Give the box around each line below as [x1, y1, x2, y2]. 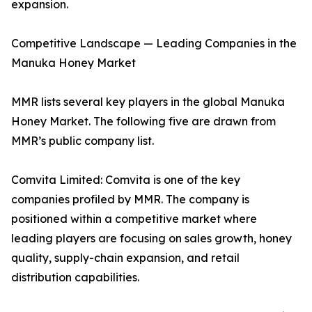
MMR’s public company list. [11, 134, 154, 148]
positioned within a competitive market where [11, 212, 257, 226]
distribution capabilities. [11, 270, 139, 285]
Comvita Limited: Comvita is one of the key [11, 173, 240, 187]
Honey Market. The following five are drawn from [11, 114, 276, 129]
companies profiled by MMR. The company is [11, 192, 249, 207]
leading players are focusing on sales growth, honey [11, 231, 292, 246]
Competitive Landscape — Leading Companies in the [11, 36, 297, 51]
